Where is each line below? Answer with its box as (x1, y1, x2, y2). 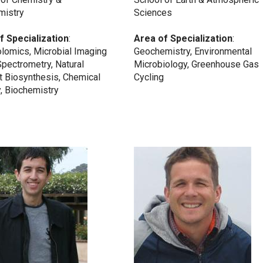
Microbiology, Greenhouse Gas (134, 59, 259, 70)
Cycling (134, 72, 164, 83)
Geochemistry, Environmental (134, 46, 252, 58)
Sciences (134, 7, 172, 19)
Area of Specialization (134, 33, 232, 45)
